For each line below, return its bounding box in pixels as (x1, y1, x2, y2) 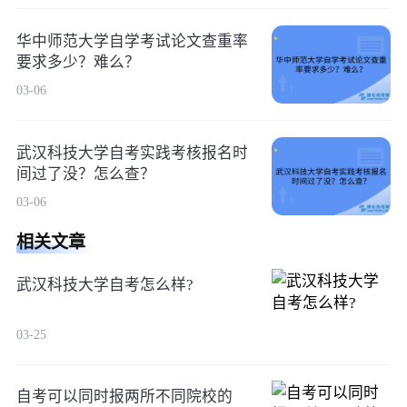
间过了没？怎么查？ (15, 164, 155, 183)
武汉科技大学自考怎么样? (15, 276, 194, 294)
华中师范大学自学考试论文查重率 (15, 32, 248, 50)
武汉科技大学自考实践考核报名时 (15, 144, 248, 162)
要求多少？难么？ (15, 53, 140, 71)
